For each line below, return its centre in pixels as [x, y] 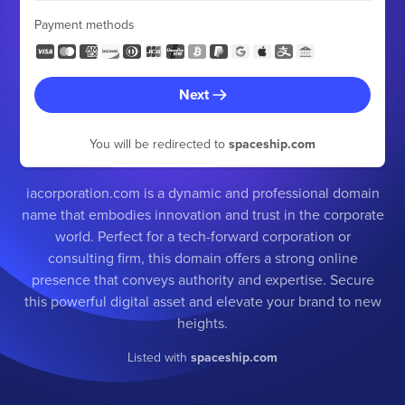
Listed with [159, 357]
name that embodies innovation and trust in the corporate [202, 214]
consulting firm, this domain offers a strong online [202, 258]
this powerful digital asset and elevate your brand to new [202, 301]
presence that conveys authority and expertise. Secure [202, 279]
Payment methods [85, 24]
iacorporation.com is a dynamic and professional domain [202, 193]
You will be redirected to [159, 144]
